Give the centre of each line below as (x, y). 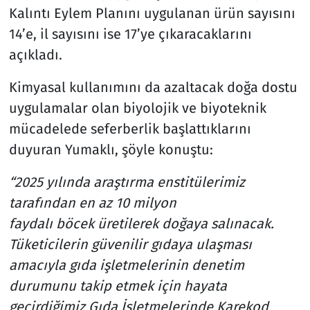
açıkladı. (35, 55)
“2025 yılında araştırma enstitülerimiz (127, 182)
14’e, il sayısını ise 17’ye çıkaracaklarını (130, 34)
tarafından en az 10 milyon (92, 203)
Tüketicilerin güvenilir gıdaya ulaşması (130, 245)
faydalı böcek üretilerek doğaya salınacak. (141, 224)
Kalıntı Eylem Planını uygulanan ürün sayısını (152, 13)
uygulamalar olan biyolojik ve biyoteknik (137, 108)
